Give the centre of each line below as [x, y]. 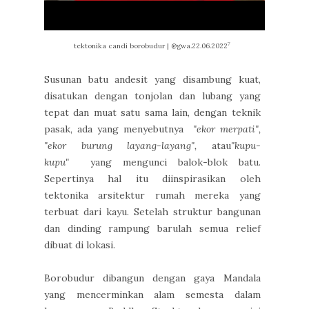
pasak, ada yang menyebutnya [119, 129]
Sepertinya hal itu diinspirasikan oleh [152, 179]
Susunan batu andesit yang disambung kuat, [152, 80]
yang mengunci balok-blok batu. [165, 162]
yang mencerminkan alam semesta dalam [152, 295]
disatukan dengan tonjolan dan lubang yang [152, 96]
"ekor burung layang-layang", [121, 146]
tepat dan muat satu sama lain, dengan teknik [152, 113]
